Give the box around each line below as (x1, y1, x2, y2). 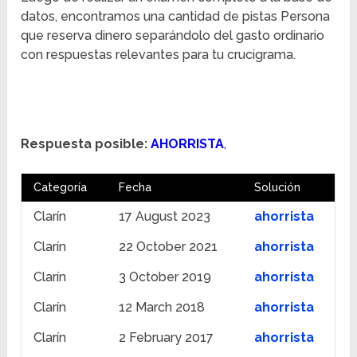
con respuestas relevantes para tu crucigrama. (21, 47, 296, 63)
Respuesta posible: (21, 136, 148, 152)
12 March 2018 (119, 300, 206, 316)
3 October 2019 (119, 269, 212, 285)
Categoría (33, 181, 88, 194)
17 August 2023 (119, 209, 211, 225)
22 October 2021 (119, 239, 218, 255)
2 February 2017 (119, 330, 214, 346)
